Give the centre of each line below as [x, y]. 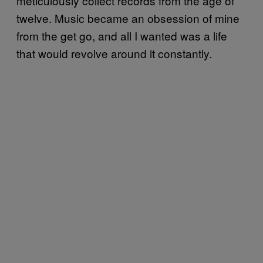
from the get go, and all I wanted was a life [122, 35]
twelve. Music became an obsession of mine [128, 18]
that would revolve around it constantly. [116, 53]
